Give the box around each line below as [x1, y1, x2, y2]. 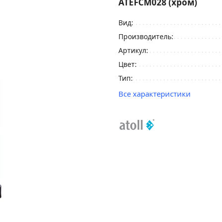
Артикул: [118, 46, 148, 55]
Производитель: [118, 32, 173, 41]
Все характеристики [118, 89, 191, 99]
